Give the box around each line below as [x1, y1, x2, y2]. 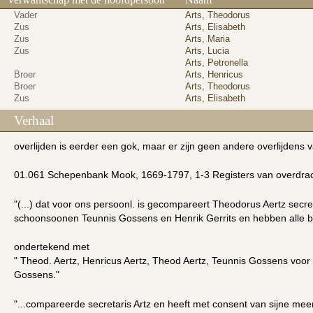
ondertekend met [14, 241, 89, 253]
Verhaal [14, 113, 54, 129]
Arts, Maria [185, 34, 230, 45]
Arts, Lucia [185, 45, 229, 57]
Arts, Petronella [185, 57, 248, 68]
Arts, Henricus [185, 69, 243, 80]
